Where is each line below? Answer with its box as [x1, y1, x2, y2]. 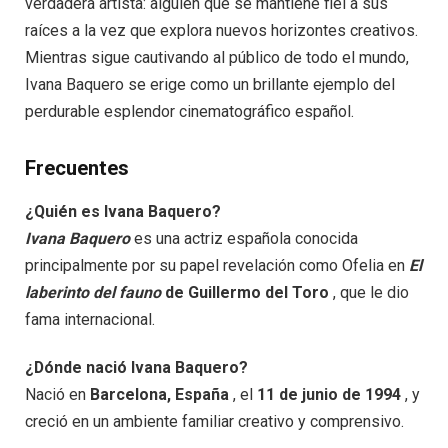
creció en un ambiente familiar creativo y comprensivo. [25, 412, 404, 432]
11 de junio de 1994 [257, 385, 401, 405]
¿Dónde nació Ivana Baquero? [25, 358, 248, 378]
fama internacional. [25, 310, 155, 330]
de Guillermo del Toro [161, 283, 329, 303]
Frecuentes [25, 155, 129, 180]
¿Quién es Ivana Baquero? [25, 202, 221, 222]
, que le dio [329, 283, 409, 303]
